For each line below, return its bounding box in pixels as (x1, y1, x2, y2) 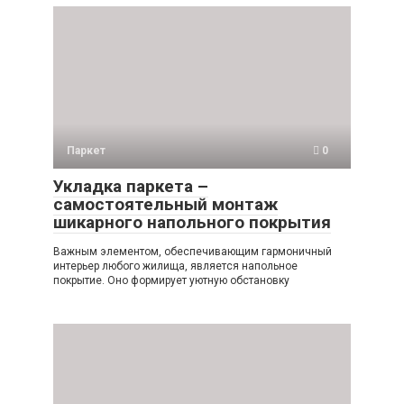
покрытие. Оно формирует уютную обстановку (53, 274, 289, 288)
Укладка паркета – (53, 176, 208, 197)
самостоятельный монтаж (53, 194, 278, 216)
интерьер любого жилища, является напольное (53, 260, 298, 273)
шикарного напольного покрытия (53, 212, 331, 234)
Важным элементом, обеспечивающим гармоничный (53, 245, 332, 259)
